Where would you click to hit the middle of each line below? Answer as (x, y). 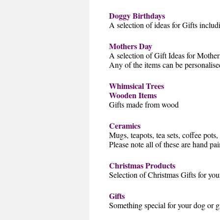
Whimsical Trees (137, 86)
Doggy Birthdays (137, 16)
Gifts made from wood (144, 105)
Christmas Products (142, 165)
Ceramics (125, 126)
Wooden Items (133, 95)
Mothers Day (131, 46)
